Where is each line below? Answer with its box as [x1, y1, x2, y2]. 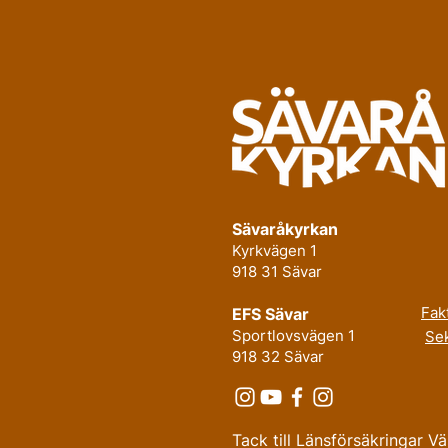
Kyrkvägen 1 [232, 241, 317, 261]
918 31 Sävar [232, 262, 322, 282]
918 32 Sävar [232, 347, 324, 367]
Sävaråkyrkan [232, 219, 338, 240]
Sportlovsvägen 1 [232, 326, 355, 346]
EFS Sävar [232, 304, 309, 325]
